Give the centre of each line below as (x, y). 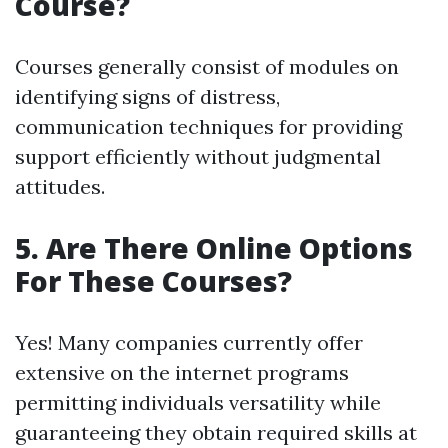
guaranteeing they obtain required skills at (216, 433)
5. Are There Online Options (214, 248)
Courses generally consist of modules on (207, 67)
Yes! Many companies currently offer (189, 343)
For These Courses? (153, 281)
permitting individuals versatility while (198, 403)
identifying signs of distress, (147, 97)
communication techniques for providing (208, 127)
